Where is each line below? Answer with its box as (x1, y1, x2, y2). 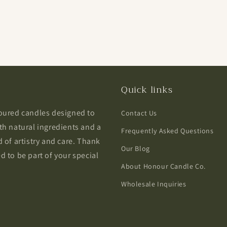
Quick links (121, 82, 173, 98)
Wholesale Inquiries (121, 179, 186, 188)
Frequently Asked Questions (121, 126, 214, 135)
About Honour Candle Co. (121, 162, 206, 171)
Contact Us (121, 108, 157, 118)
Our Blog (121, 144, 150, 153)
